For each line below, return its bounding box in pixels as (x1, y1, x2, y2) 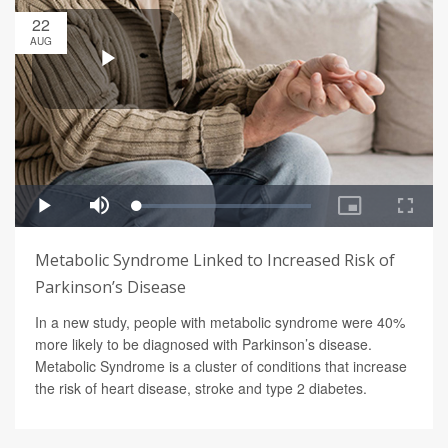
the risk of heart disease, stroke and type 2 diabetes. (35, 378, 367, 399)
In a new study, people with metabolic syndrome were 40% (35, 312, 405, 333)
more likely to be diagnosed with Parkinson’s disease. (35, 334, 372, 355)
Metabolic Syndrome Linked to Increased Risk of (35, 249, 395, 272)
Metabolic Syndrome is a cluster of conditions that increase (35, 356, 407, 377)
